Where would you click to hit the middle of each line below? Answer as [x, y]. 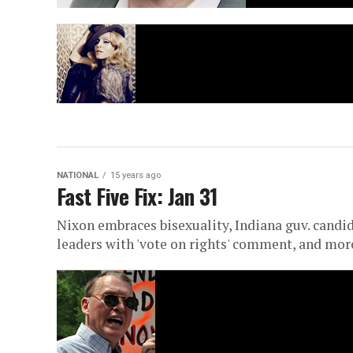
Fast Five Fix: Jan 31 [137, 197]
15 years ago [136, 176]
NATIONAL [78, 176]
